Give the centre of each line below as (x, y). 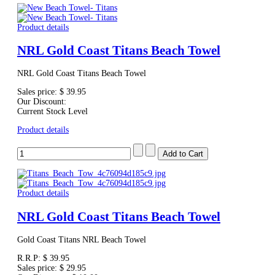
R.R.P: (30, 258)
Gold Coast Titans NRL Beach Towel (82, 240)
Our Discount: (42, 102)
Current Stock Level (52, 112)
